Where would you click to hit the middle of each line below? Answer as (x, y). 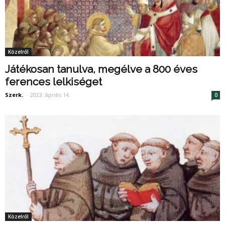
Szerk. (14, 95)
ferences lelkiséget (53, 82)
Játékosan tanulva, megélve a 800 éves (101, 69)
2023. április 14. (50, 95)
